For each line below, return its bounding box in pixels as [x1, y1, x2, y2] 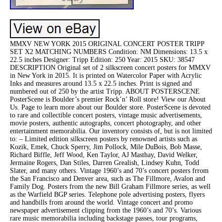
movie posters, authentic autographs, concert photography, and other [10, 119, 201, 127]
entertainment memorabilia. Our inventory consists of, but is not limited [10, 127, 212, 135]
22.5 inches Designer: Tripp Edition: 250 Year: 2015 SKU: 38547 [10, 55, 195, 63]
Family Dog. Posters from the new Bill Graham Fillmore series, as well [10, 182, 211, 190]
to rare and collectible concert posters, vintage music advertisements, [10, 111, 202, 119]
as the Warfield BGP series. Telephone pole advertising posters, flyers [10, 190, 205, 198]
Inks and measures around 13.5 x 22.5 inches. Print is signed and [10, 79, 192, 87]
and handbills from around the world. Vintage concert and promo [10, 198, 193, 206]
